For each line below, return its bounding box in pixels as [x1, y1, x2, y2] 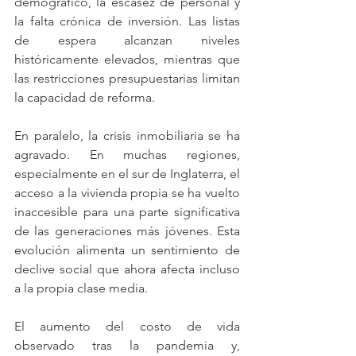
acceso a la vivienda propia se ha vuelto [14, 185, 240, 200]
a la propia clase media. [14, 281, 148, 296]
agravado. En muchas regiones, [14, 147, 240, 162]
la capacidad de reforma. [14, 90, 155, 105]
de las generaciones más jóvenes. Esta [14, 223, 240, 238]
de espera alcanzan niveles [14, 33, 240, 48]
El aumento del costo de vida [14, 319, 240, 334]
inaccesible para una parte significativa [14, 204, 240, 219]
